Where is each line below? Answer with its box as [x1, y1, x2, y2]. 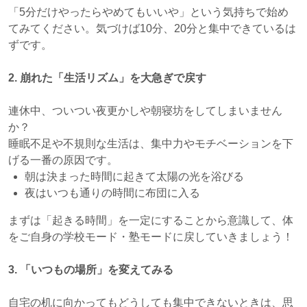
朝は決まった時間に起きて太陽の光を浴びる [25, 171, 244, 183]
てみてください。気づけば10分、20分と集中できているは [8, 23, 296, 35]
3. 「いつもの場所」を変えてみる [8, 264, 173, 276]
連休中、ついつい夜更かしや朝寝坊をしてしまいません [8, 105, 282, 117]
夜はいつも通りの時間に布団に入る [25, 187, 200, 199]
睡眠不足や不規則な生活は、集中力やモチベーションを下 [8, 138, 293, 150]
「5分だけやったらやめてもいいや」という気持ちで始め [8, 6, 288, 19]
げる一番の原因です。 [8, 154, 118, 167]
